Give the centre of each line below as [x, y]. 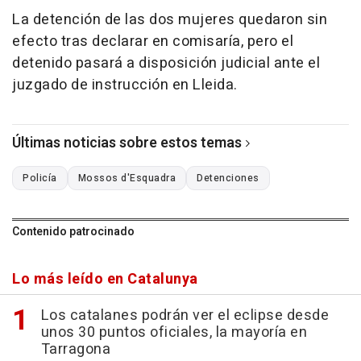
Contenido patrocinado [73, 232]
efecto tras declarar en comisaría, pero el [153, 42]
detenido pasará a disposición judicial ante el [166, 64]
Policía [40, 178]
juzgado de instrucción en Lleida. [125, 85]
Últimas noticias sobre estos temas [127, 143]
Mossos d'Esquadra [127, 178]
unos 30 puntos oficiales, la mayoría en [174, 333]
